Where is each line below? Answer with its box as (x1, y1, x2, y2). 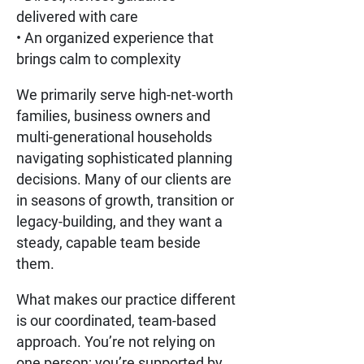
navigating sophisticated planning (16, 149, 232, 167)
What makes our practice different (16, 290, 236, 308)
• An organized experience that (16, 28, 214, 46)
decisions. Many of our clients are (16, 170, 232, 188)
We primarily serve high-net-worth (16, 85, 233, 103)
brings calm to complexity (16, 50, 181, 67)
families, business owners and (16, 106, 210, 124)
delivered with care (16, 7, 138, 25)
